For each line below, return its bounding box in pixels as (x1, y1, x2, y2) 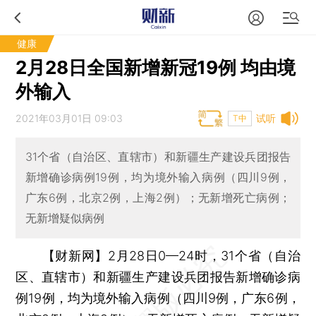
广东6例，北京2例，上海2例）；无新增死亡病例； (25, 190, 291, 205)
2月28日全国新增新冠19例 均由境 (16, 56, 296, 78)
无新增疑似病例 (25, 211, 104, 226)
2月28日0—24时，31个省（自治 (107, 248, 300, 263)
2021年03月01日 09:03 (16, 112, 123, 124)
